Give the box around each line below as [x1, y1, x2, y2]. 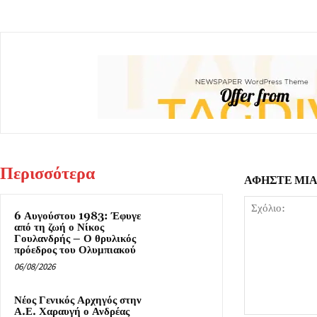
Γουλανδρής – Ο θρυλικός [14, 232, 136, 246]
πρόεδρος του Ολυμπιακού [14, 243, 136, 258]
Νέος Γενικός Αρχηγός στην [14, 294, 142, 308]
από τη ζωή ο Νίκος [14, 221, 104, 235]
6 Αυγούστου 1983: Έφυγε [14, 209, 141, 224]
